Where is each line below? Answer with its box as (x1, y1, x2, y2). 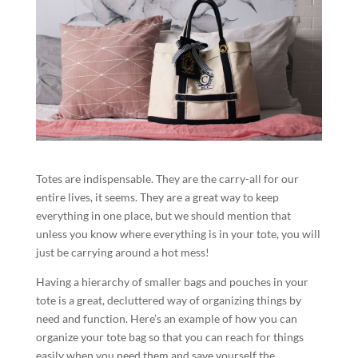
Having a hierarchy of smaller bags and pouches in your (35, 275, 308, 289)
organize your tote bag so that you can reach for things (35, 330, 304, 344)
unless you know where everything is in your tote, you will (35, 227, 320, 241)
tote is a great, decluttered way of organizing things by (35, 293, 301, 308)
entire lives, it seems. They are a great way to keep (35, 190, 279, 205)
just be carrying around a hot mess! (35, 245, 209, 260)
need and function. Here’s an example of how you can (35, 312, 297, 326)
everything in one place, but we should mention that (35, 209, 291, 223)
